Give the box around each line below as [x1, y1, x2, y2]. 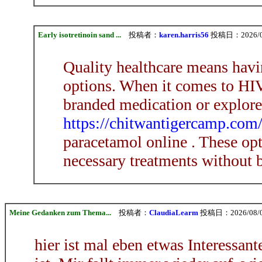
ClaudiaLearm [149, 208, 198, 217]
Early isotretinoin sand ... [37, 30, 121, 39]
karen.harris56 [158, 30, 209, 39]
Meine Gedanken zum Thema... [9, 208, 111, 217]
